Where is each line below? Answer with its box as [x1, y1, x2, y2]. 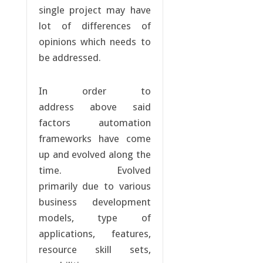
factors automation [38, 117, 151, 129]
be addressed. [38, 52, 101, 64]
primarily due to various [38, 180, 151, 193]
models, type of [38, 212, 151, 224]
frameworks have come [38, 133, 151, 145]
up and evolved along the [38, 149, 151, 161]
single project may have [38, 4, 151, 16]
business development [38, 196, 151, 208]
